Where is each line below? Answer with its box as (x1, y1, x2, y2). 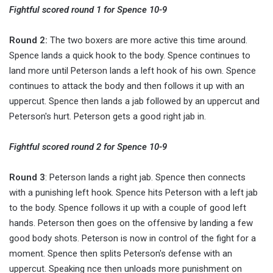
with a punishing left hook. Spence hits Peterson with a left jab (9, 187, 258, 199)
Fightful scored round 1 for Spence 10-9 (9, 4, 169, 16)
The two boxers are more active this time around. (50, 35, 247, 46)
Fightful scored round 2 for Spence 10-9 (9, 141, 169, 153)
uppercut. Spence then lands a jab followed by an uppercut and (9, 96, 260, 107)
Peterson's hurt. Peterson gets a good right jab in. (9, 111, 206, 122)
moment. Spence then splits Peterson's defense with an (9, 248, 232, 260)
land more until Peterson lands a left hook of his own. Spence (9, 65, 256, 77)
